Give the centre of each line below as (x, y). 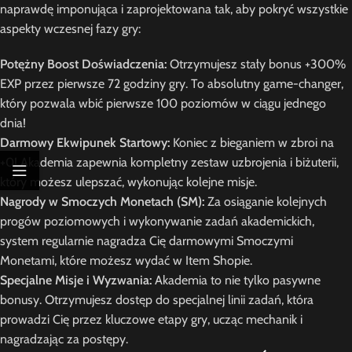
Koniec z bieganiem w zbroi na (252, 143)
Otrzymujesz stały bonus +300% (256, 64)
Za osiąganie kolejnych (266, 202)
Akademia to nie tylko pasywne (236, 280)
